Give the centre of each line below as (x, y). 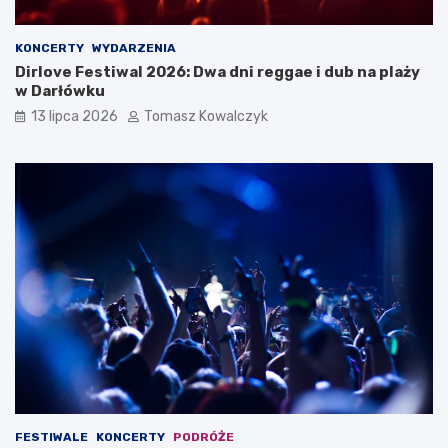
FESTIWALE (51, 436)
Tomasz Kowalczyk (206, 116)
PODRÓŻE (203, 436)
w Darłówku (60, 90)
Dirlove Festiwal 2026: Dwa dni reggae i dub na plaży (217, 71)
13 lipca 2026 (74, 116)
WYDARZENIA (134, 47)
